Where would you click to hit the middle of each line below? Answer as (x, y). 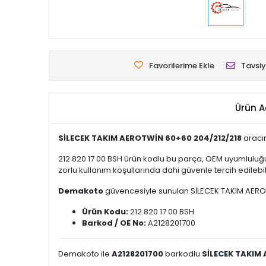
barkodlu (183, 254)
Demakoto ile (85, 254)
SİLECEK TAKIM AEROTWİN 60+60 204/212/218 (150, 138)
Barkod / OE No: (114, 223)
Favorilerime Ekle (182, 66)
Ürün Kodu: (105, 212)
